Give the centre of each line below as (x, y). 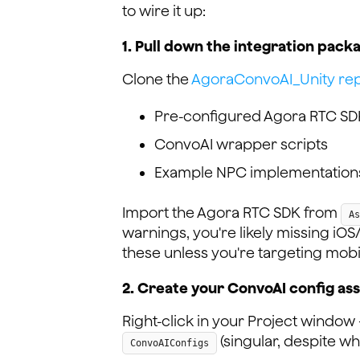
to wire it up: (164, 10)
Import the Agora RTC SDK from (231, 212)
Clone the (157, 79)
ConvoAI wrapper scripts (241, 144)
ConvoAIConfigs (170, 343)
